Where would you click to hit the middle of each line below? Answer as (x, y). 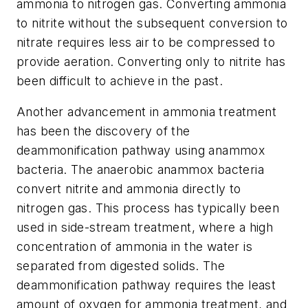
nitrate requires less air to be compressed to (146, 42)
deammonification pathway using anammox (141, 151)
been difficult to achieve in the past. (120, 80)
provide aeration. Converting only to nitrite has (151, 61)
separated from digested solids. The (121, 266)
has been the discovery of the (103, 131)
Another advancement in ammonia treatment (146, 112)
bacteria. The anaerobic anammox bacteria (140, 170)
